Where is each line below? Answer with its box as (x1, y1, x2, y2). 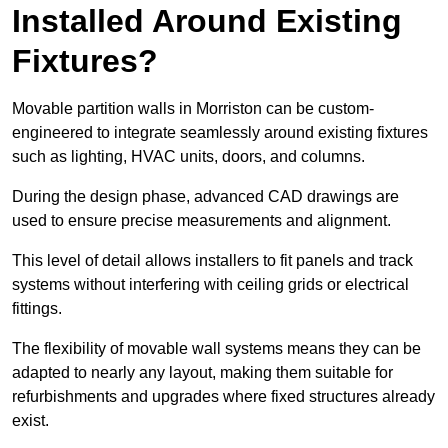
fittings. (12, 300, 66, 318)
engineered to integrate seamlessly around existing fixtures (12, 124, 428, 142)
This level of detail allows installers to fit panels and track (12, 252, 413, 270)
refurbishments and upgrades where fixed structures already (12, 388, 435, 406)
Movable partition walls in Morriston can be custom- (12, 100, 374, 118)
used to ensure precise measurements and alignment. (12, 212, 395, 230)
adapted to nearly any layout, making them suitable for (12, 364, 393, 382)
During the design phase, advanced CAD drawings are (12, 188, 399, 206)
